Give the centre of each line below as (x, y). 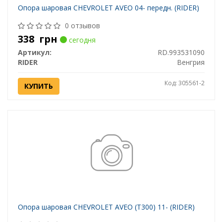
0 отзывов (82, 26)
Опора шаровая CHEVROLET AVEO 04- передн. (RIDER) (108, 8)
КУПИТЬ (38, 86)
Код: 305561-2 (184, 83)
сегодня (81, 40)
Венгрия (191, 62)
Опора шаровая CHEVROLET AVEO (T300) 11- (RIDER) (106, 207)
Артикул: (34, 53)
